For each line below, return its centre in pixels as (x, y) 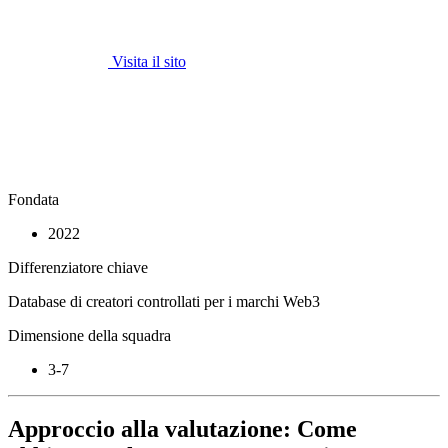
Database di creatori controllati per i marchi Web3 (164, 301)
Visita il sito (149, 61)
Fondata (33, 199)
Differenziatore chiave (78, 267)
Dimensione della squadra (89, 335)
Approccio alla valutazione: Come (182, 429)
